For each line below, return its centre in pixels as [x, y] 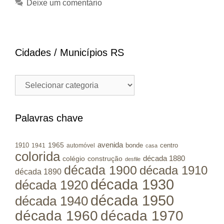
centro [169, 145]
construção [105, 159]
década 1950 [132, 200]
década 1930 [132, 185]
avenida [110, 145]
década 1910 [173, 170]
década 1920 [51, 185]
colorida [37, 157]
